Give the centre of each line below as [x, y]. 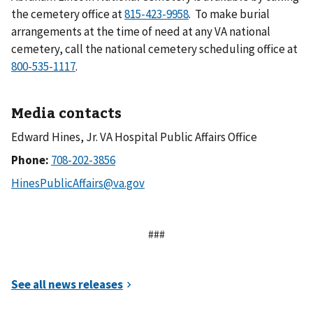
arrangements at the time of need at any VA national [141, 31]
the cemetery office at [68, 14]
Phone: [31, 160]
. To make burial [229, 14]
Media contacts [66, 112]
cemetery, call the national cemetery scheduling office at [154, 49]
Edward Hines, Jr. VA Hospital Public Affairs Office [134, 137]
